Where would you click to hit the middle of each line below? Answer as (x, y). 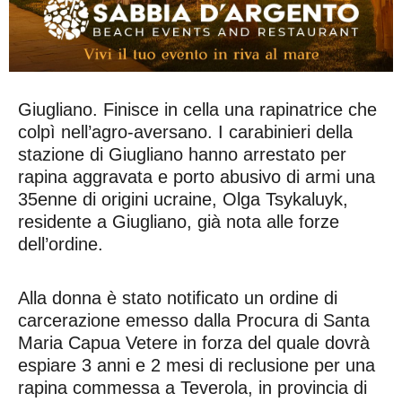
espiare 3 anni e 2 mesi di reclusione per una (197, 365)
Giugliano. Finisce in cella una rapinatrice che (197, 109)
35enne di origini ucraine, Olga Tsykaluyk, (183, 199)
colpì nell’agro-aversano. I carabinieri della (185, 131)
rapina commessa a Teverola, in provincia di (192, 387)
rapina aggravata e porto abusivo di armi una (197, 176)
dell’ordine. (61, 244)
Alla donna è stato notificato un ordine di (178, 297)
